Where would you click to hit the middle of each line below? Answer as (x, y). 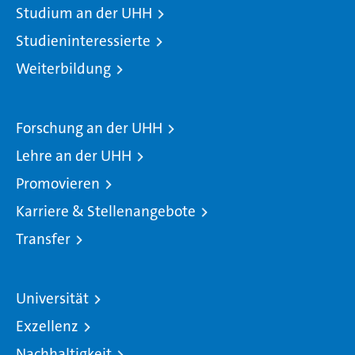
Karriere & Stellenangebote (106, 211)
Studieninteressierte (83, 41)
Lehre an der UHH (74, 156)
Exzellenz (47, 326)
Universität (52, 298)
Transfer (43, 239)
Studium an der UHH (84, 13)
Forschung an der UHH (89, 128)
